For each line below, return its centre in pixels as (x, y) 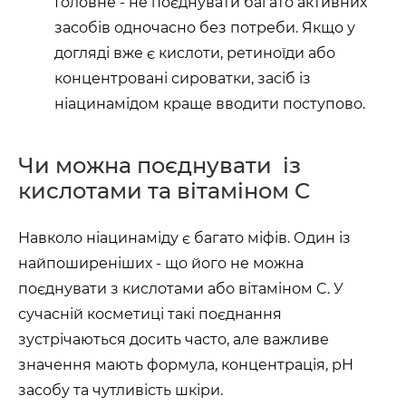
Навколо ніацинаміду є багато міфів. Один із (184, 238)
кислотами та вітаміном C (164, 191)
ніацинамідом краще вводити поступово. (210, 104)
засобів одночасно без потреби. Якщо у (205, 28)
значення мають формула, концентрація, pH (186, 365)
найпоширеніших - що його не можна (161, 263)
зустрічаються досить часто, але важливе (174, 339)
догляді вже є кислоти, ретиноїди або (195, 53)
